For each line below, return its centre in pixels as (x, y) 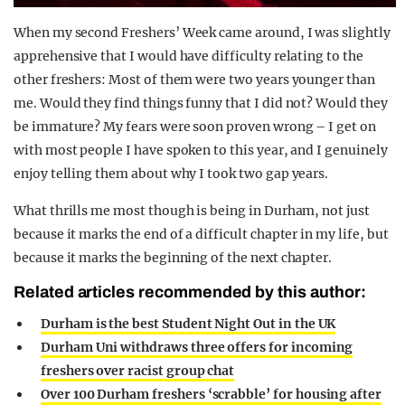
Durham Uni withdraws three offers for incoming (197, 347)
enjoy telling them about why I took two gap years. (171, 173)
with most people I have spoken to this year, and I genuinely (201, 150)
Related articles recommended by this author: (190, 292)
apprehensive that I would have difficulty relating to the (188, 56)
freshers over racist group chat (138, 370)
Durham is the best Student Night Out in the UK (188, 323)
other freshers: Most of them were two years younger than (194, 79)
